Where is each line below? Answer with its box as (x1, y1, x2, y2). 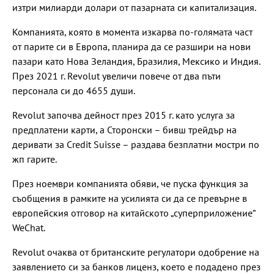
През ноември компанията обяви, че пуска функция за (12, 177, 248, 190)
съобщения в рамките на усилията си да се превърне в (12, 191, 247, 204)
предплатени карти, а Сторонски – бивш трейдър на (12, 123, 237, 136)
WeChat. (12, 221, 45, 234)
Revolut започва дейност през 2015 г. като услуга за (12, 108, 235, 121)
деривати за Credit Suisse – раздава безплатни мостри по (12, 138, 259, 150)
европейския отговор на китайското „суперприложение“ (12, 206, 255, 219)
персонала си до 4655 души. (12, 84, 135, 97)
